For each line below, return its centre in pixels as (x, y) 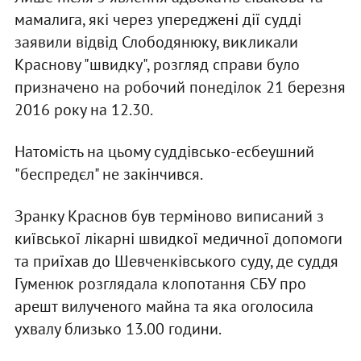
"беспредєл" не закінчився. (108, 174)
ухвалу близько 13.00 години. (118, 328)
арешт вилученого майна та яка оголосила (164, 306)
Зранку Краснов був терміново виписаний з (169, 216)
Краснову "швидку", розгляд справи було (157, 64)
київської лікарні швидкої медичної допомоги (178, 238)
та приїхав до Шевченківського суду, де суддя (176, 261)
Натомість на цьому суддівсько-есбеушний (164, 151)
